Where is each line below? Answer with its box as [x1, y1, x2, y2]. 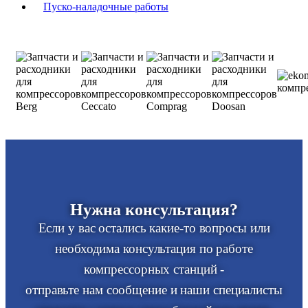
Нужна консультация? [70, 200, 238, 219]
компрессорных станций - [83, 261, 225, 276]
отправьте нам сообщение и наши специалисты [25, 282, 283, 297]
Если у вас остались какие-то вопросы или [38, 220, 270, 235]
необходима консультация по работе [55, 241, 253, 256]
